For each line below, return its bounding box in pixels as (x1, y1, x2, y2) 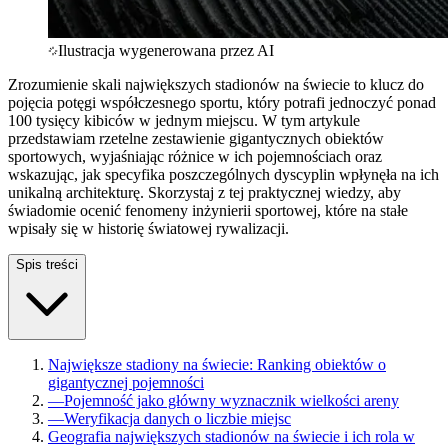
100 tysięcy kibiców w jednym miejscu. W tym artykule (8, 111, 360, 129)
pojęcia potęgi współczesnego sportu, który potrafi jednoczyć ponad (8, 93, 436, 111)
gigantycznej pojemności (48, 373, 204, 391)
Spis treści (16, 256, 78, 272)
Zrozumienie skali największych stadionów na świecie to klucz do (8, 75, 424, 93)
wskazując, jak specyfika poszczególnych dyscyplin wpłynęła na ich (8, 165, 439, 183)
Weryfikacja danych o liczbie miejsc (64, 409, 291, 427)
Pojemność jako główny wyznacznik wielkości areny (64, 391, 399, 409)
